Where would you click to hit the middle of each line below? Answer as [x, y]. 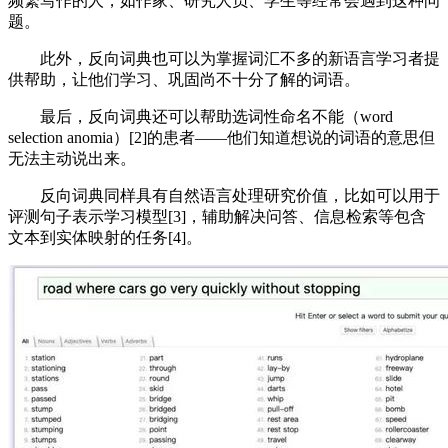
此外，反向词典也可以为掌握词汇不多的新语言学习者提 [224, 58]
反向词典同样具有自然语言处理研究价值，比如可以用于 [224, 195]
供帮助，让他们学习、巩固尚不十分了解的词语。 [184, 79]
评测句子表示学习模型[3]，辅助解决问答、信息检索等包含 [217, 216]
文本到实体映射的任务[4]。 [105, 237]
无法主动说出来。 [72, 158]
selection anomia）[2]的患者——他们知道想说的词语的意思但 [221, 137]
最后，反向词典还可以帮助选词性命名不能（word [200, 116]
